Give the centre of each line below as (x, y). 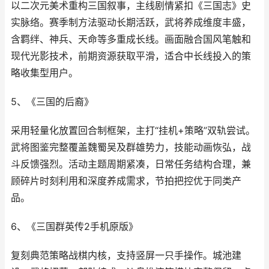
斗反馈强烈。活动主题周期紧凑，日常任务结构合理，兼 (131, 164)
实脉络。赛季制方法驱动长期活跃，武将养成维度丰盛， (131, 23)
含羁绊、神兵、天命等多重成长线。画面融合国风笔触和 (131, 39)
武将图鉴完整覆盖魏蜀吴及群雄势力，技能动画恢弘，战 (131, 147)
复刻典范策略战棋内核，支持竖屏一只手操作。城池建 (126, 255)
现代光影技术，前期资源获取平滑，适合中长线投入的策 (131, 56)
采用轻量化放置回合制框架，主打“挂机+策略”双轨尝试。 (133, 131)
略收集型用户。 (44, 73)
